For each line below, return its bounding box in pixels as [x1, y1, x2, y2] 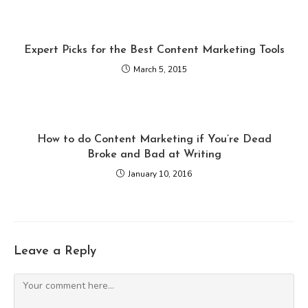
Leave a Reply [14, 245, 96, 258]
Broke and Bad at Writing [87, 149, 221, 160]
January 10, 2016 [128, 168, 192, 179]
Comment [13, 275, 54, 288]
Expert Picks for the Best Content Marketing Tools [23, 45, 285, 56]
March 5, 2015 [133, 64, 187, 75]
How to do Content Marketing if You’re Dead [36, 134, 272, 145]
